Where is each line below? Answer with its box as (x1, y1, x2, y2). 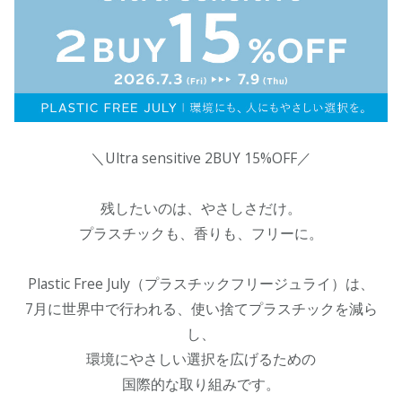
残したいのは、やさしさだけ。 (100, 197, 301, 218)
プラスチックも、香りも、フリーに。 (79, 223, 323, 243)
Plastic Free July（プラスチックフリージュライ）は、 (28, 273, 374, 293)
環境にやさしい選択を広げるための (86, 348, 316, 369)
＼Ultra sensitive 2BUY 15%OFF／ (91, 147, 311, 168)
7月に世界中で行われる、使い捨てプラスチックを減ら (24, 298, 378, 319)
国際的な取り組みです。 (122, 373, 280, 394)
